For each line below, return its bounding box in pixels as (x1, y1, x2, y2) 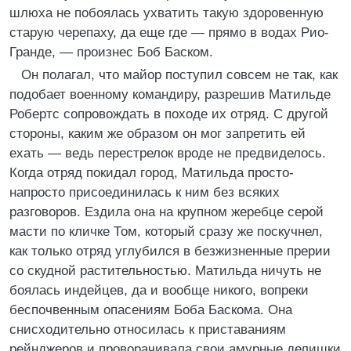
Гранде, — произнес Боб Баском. (9, 45, 213, 60)
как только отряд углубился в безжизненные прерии (9, 244, 331, 259)
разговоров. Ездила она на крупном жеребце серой (9, 204, 324, 219)
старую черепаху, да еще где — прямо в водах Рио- (9, 25, 329, 40)
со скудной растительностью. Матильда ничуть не (9, 263, 321, 278)
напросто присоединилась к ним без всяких (9, 185, 280, 200)
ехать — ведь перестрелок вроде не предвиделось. (9, 146, 326, 161)
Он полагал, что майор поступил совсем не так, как (21, 67, 338, 82)
